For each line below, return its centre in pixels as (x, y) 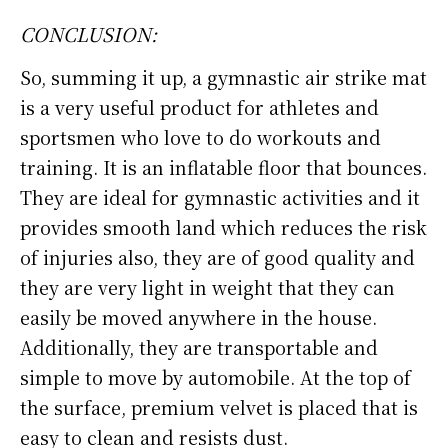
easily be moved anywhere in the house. (198, 316)
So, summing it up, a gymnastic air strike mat (223, 76)
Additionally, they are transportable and (199, 346)
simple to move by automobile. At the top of (215, 376)
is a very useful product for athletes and (199, 106)
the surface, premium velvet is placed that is (219, 406)
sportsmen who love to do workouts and (200, 136)
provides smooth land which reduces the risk (223, 226)
